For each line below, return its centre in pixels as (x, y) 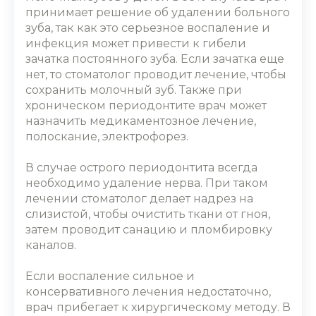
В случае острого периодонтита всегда (141, 168)
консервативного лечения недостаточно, (148, 292)
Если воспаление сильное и (110, 276)
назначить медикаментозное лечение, (141, 121)
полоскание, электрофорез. (107, 136)
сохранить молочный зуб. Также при (134, 90)
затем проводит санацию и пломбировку (149, 230)
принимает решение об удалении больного (158, 12)
